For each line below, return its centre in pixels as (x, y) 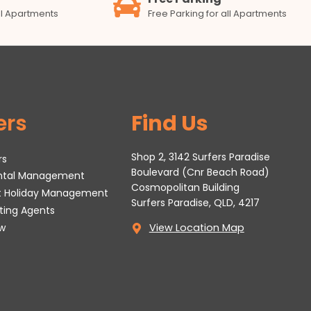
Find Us (169, 124)
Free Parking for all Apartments (218, 13)
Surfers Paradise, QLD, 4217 (195, 203)
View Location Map (196, 228)
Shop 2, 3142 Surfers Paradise (200, 157)
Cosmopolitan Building (185, 188)
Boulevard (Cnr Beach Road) (200, 173)
